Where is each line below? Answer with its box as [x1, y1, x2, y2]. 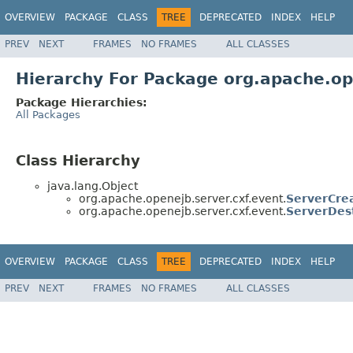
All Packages [16, 108, 80, 121]
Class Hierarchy [16, 151, 140, 169]
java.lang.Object [47, 180, 138, 193]
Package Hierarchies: [16, 95, 147, 109]
